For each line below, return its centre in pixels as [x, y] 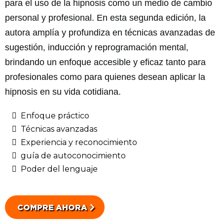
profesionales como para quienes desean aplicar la [105, 77]
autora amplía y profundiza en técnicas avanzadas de [110, 32]
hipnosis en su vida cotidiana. [63, 92]
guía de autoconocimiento [73, 155]
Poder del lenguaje [59, 169]
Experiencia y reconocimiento [79, 142]
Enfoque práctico [55, 115]
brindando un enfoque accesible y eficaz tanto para [105, 62]
